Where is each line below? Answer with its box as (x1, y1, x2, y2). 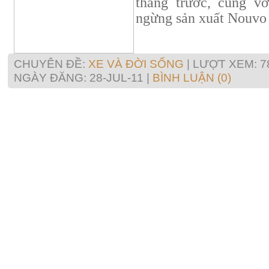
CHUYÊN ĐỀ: (14, 57, 88, 70)
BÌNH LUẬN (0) (153, 71, 231, 84)
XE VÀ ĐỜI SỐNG (88, 57, 184, 70)
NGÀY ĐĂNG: (14, 71, 89, 84)
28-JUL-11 (89, 71, 144, 84)
